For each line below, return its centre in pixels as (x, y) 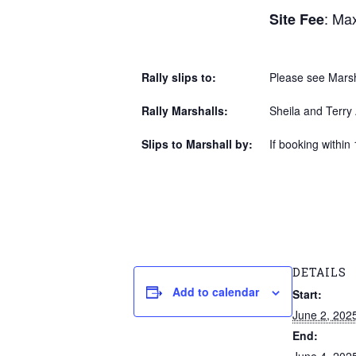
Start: (307, 294)
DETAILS (319, 272)
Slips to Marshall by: (197, 144)
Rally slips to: (179, 77)
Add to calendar (216, 292)
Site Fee (297, 19)
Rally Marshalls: (185, 110)
